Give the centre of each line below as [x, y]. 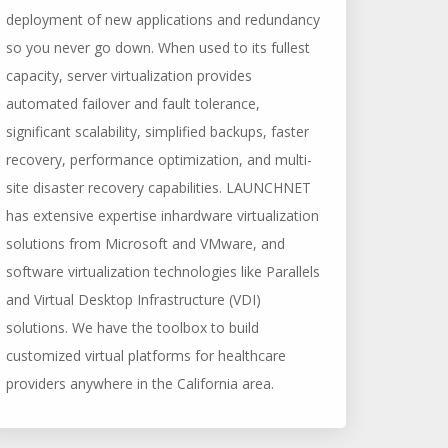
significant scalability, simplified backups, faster [157, 131]
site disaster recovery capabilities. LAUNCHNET [158, 187]
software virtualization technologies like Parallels [163, 271]
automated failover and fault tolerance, [133, 103]
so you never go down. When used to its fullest [158, 47]
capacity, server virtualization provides [129, 75]
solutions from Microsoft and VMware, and [145, 243]
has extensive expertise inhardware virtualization [162, 215]
